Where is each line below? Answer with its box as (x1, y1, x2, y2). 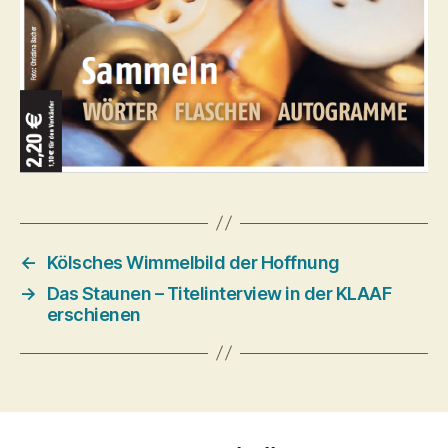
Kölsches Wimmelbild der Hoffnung (46, 251, 340, 273)
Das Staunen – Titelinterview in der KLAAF (46, 282, 392, 304)
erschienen (46, 303, 141, 325)
